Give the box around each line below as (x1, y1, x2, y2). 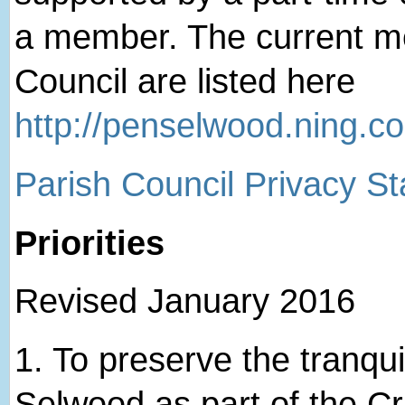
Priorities (14, 223, 165, 262)
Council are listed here (14, 62, 355, 101)
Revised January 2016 (14, 282, 355, 321)
